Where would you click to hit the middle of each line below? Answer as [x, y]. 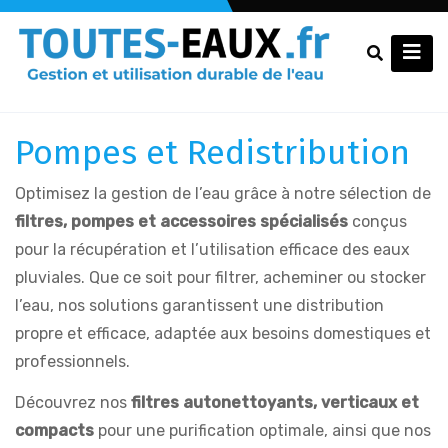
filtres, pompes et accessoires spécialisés [181, 221]
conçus [377, 221]
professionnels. [72, 361]
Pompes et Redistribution [212, 152]
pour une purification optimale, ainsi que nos [262, 430]
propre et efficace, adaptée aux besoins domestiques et [223, 333]
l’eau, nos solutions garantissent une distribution [199, 305]
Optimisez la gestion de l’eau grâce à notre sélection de [223, 193]
